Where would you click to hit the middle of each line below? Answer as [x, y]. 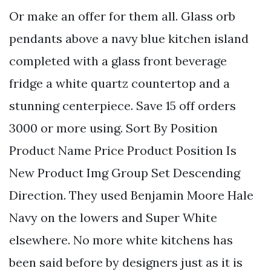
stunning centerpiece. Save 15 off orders [122, 106]
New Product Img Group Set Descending [125, 173]
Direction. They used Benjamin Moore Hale [131, 195]
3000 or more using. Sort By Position [113, 128]
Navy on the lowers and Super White [113, 218]
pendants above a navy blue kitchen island [129, 39]
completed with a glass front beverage [118, 61]
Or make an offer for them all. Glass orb [122, 16]
